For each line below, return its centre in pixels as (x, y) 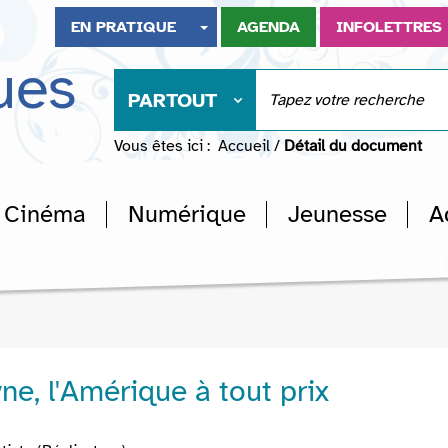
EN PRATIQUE (124, 27)
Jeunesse (337, 214)
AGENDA (269, 27)
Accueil (244, 146)
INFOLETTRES (389, 27)
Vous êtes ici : (162, 146)
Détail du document (353, 146)
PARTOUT (172, 100)
